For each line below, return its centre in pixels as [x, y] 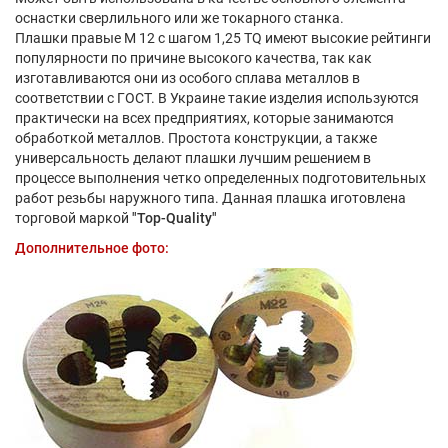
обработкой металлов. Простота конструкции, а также [196, 137]
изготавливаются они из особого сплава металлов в [187, 77]
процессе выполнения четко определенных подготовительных [220, 177]
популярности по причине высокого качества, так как [193, 57]
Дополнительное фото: [92, 247]
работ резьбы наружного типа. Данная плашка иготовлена [210, 197]
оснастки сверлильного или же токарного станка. [179, 17]
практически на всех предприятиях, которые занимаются [204, 117]
